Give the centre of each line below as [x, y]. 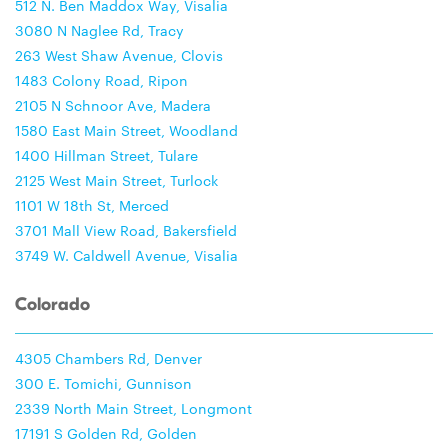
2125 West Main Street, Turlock [116, 180]
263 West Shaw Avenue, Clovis [119, 55]
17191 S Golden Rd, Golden [106, 433]
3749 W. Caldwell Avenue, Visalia [126, 255]
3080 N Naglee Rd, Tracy [99, 30]
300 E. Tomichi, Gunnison [103, 383]
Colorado [52, 304]
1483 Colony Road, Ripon [101, 80]
